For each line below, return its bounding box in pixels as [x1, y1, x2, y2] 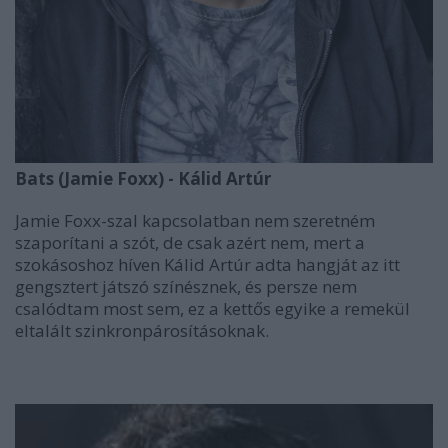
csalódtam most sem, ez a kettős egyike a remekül [15, 296, 410, 320]
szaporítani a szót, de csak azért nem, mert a [15, 230, 365, 254]
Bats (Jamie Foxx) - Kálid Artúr [15, 166, 271, 190]
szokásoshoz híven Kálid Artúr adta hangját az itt [15, 252, 400, 276]
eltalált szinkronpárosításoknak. [15, 318, 269, 342]
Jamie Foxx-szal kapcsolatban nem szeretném [15, 208, 375, 232]
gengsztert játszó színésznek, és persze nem [15, 274, 357, 298]
